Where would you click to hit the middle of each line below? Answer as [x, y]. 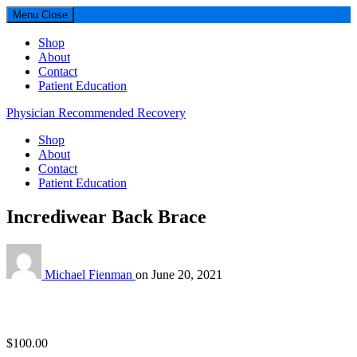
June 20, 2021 [187, 274]
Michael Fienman [90, 274]
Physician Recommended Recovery [96, 113]
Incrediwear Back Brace [106, 216]
